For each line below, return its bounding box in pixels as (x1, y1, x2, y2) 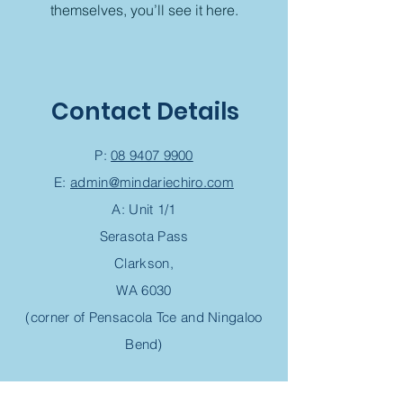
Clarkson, (114, 255, 174, 272)
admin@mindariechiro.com (70, 174, 234, 191)
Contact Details (50, 95, 239, 128)
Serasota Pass (99, 228, 189, 245)
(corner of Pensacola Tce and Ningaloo (25, 309, 263, 326)
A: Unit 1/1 (112, 201, 176, 218)
